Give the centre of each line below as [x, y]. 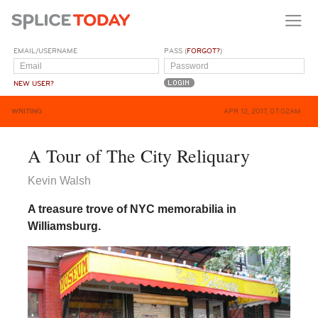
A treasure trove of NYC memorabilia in [132, 209]
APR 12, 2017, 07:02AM [262, 111]
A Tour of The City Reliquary [138, 155]
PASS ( [176, 51]
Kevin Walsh [59, 180]
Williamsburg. [65, 226]
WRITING [27, 111]
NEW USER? [34, 83]
